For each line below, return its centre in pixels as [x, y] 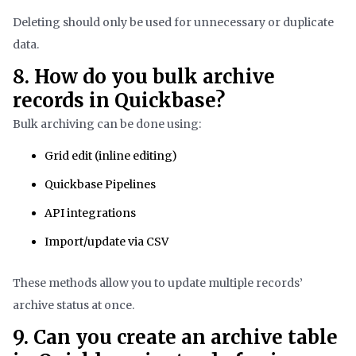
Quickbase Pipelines [100, 185]
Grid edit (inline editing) [111, 156]
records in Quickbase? [119, 101]
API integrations [90, 213]
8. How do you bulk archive [144, 77]
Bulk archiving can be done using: [107, 124]
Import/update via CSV [106, 242]
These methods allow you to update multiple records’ [158, 283]
